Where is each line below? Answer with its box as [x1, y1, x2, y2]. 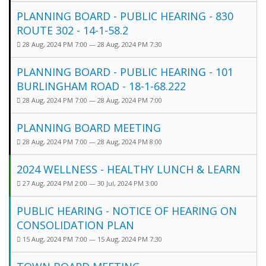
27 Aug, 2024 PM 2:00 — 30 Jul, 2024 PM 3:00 [21, 178, 160, 188]
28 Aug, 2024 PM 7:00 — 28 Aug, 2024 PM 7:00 [21, 95, 164, 104]
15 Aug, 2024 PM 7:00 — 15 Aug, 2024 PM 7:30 [21, 234, 164, 243]
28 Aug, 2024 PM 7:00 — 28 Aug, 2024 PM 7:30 [21, 39, 164, 49]
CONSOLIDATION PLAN [17, 217, 134, 232]
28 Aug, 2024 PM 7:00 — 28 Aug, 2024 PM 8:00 [21, 137, 164, 146]
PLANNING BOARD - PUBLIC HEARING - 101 [17, 64, 233, 79]
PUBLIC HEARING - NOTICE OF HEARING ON [17, 203, 237, 218]
